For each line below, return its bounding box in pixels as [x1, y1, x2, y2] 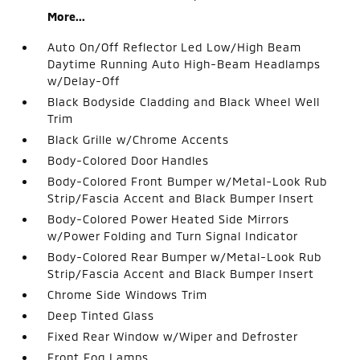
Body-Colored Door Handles [47, 153, 210, 167]
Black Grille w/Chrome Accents [47, 133, 230, 146]
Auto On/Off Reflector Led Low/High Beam [47, 40, 302, 54]
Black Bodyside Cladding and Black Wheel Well [47, 95, 321, 108]
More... [47, 10, 86, 23]
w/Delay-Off [47, 74, 121, 88]
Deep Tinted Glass [47, 309, 155, 322]
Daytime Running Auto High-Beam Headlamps [47, 57, 321, 71]
